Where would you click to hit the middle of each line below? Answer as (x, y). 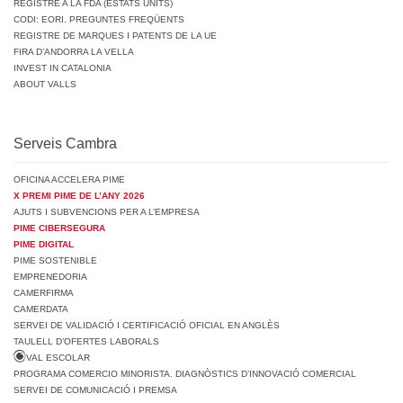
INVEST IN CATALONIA (63, 67)
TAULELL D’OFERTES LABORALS (86, 341)
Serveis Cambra (65, 143)
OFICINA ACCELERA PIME (69, 179)
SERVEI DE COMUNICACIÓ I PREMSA (95, 390)
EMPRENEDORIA (50, 276)
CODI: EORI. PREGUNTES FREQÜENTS (99, 19)
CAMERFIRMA (44, 292)
